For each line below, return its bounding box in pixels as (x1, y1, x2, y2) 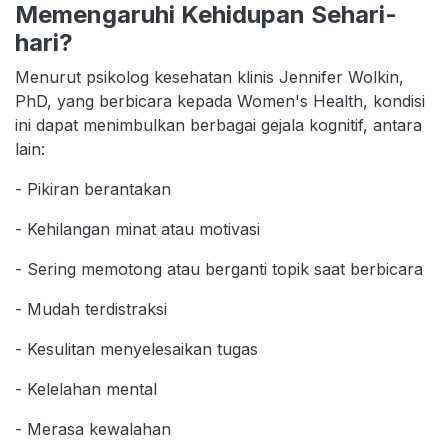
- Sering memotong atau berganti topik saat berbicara (15, 259, 423, 280)
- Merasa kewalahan (15, 419, 171, 440)
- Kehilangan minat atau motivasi (15, 219, 260, 240)
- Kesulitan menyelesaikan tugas (15, 339, 258, 360)
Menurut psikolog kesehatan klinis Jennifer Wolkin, (15, 67, 404, 88)
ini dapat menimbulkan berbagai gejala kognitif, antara (15, 115, 422, 136)
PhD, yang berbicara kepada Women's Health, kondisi (15, 91, 425, 112)
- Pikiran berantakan (15, 179, 171, 200)
